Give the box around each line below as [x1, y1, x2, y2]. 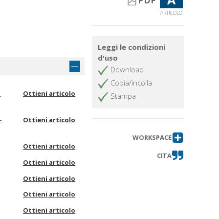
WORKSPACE [132, 133, 172, 142]
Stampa [110, 91, 136, 101]
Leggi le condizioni [98, 42, 166, 52]
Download [110, 65, 144, 75]
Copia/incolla [110, 78, 153, 88]
